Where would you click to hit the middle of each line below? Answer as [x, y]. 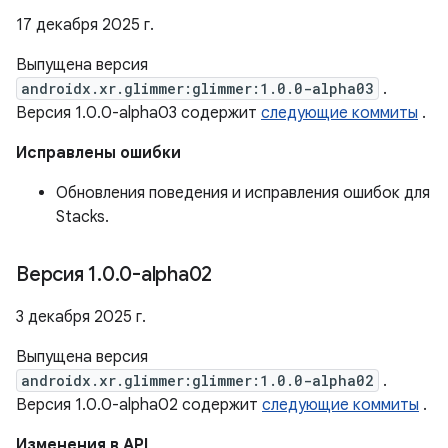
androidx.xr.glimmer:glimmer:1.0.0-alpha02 [197, 380]
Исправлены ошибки [98, 153]
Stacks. [82, 217]
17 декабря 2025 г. [85, 25]
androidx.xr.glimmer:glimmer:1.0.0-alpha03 [197, 88]
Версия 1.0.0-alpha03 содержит [138, 113]
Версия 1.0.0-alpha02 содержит [139, 405]
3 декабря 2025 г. [81, 317]
